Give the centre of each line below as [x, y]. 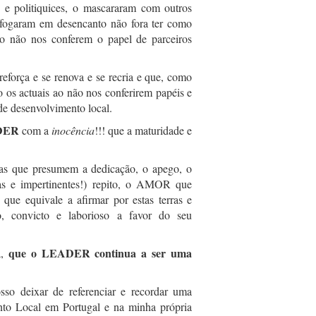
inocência [73, 130]
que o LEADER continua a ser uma [100, 253]
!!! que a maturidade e [144, 130]
